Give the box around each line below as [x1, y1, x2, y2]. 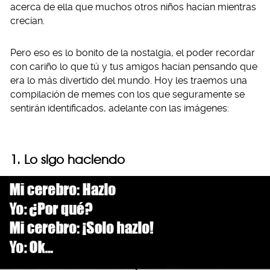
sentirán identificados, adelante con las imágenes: [10, 102, 229, 114]
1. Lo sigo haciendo [10, 152, 125, 167]
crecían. [10, 15, 45, 27]
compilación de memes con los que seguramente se [10, 89, 245, 100]
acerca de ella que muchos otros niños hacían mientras [10, 1, 256, 13]
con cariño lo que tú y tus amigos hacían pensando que [10, 61, 257, 72]
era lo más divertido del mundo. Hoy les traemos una [10, 75, 247, 86]
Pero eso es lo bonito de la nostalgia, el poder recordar [10, 47, 255, 58]
